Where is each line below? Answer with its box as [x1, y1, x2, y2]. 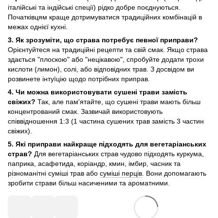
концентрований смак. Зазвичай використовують [8, 108, 163, 116]
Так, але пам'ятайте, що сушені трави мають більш [36, 98, 200, 106]
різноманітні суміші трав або [8, 169, 100, 178]
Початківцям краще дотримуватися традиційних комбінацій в [8, 13, 202, 21]
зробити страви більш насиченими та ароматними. [8, 179, 170, 187]
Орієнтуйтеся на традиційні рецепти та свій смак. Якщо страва [8, 46, 208, 54]
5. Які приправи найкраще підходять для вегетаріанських [8, 140, 206, 148]
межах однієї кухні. [8, 23, 68, 31]
